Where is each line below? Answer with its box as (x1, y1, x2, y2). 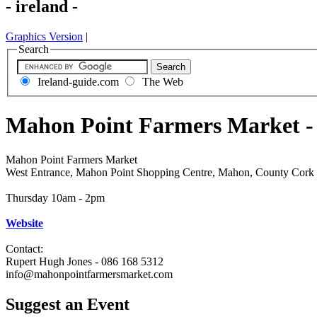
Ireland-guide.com (35, 76, 119, 88)
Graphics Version (6, 30, 83, 42)
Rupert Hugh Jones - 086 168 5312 (6, 255, 163, 268)
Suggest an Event (6, 295, 129, 314)
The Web (139, 76, 183, 88)
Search (18, 42, 49, 55)
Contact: (6, 243, 43, 255)
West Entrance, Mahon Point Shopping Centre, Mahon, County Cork (6, 166, 314, 179)
